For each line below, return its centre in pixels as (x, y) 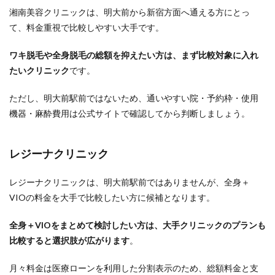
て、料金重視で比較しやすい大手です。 (87, 27)
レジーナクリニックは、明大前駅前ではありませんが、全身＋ (130, 182)
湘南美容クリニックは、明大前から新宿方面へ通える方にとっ (130, 12)
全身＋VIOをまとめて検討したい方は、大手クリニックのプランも (137, 225)
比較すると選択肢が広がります (69, 240)
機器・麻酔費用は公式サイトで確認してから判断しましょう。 (130, 113)
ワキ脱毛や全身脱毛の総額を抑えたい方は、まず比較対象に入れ (134, 55)
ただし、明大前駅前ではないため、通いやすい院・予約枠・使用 (134, 98)
